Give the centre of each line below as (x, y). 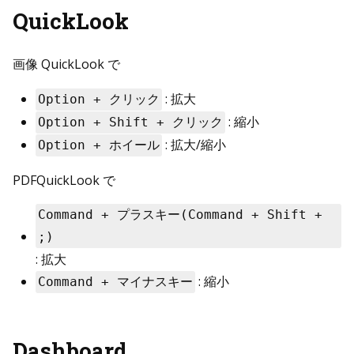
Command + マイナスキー (115, 281)
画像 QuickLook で (66, 64)
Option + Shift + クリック (130, 122)
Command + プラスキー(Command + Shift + (180, 214)
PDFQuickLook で (64, 180)
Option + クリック (98, 99)
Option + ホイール (98, 145)
